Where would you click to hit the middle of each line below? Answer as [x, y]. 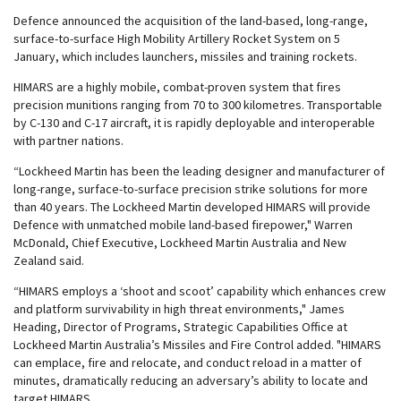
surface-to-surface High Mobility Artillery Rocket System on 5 [177, 38]
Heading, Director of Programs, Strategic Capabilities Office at [180, 327]
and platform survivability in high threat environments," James [179, 309]
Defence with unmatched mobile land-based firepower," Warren [183, 225]
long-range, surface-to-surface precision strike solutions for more [191, 189]
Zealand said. [49, 260]
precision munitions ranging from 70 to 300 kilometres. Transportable [198, 105]
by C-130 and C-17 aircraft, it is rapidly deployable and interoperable [194, 123]
